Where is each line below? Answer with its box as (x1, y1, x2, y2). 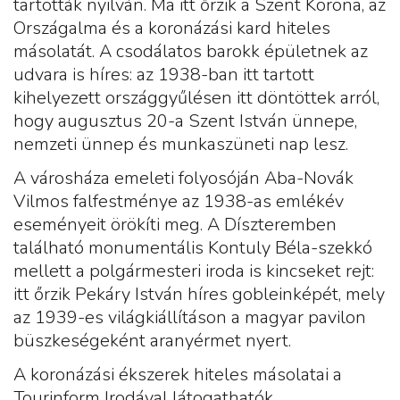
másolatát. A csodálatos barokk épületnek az (13, 39, 368, 64)
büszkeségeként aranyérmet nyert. (13, 329, 291, 354)
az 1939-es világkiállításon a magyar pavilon (13, 305, 366, 330)
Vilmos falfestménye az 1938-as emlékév (13, 189, 344, 214)
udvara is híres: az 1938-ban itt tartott (13, 62, 314, 87)
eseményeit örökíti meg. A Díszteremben (13, 212, 337, 237)
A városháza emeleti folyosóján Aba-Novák (13, 166, 354, 191)
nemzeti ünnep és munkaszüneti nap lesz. (13, 132, 348, 157)
